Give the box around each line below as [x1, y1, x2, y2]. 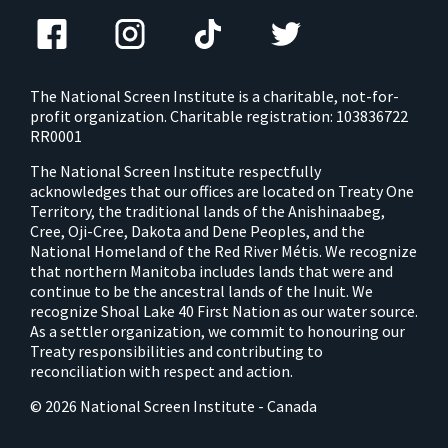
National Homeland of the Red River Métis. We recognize [30, 241, 417, 261]
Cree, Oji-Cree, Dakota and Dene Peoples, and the [30, 221, 365, 241]
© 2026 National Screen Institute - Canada [30, 396, 317, 416]
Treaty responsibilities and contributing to [30, 341, 323, 361]
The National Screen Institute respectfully [30, 161, 321, 181]
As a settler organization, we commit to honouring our [30, 321, 405, 341]
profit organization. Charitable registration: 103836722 [30, 106, 408, 126]
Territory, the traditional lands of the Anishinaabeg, [30, 201, 385, 221]
